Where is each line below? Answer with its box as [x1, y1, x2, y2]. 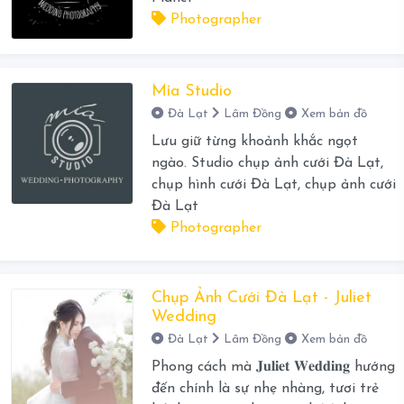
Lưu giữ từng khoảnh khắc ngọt [151, 134, 358, 150]
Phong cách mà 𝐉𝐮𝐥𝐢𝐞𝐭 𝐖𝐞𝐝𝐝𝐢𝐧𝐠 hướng [151, 360, 395, 375]
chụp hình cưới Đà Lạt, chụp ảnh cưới [151, 178, 396, 193]
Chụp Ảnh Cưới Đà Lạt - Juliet [151, 289, 372, 308]
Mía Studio [151, 83, 232, 101]
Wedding [151, 308, 216, 326]
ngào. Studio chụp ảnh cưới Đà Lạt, [151, 156, 383, 171]
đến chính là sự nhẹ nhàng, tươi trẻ [151, 381, 379, 397]
